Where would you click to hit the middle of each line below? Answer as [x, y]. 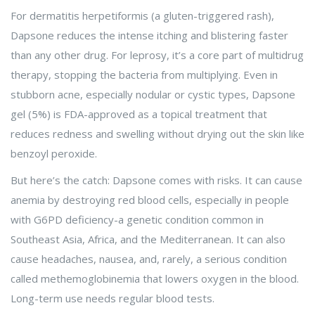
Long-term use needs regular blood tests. [112, 298]
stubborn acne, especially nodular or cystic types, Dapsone [153, 95]
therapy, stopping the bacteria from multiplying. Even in [144, 75]
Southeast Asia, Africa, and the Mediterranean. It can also [148, 239]
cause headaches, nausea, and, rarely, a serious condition [149, 259]
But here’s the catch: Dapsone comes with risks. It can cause [156, 180]
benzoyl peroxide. [54, 154]
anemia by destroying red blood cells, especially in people [150, 200]
